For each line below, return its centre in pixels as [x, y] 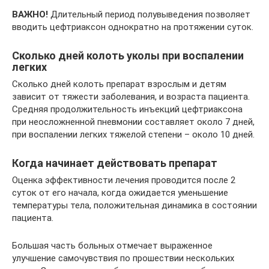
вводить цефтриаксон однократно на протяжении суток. [133, 27]
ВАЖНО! [30, 14]
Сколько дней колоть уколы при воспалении [128, 56]
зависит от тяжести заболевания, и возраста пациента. [131, 97]
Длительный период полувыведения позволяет [149, 14]
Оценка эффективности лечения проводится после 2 [124, 180]
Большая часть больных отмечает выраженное [112, 246]
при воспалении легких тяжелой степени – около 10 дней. [133, 134]
